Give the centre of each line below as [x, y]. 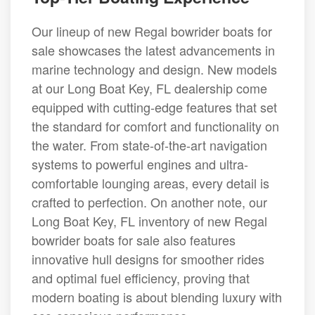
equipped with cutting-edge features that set [154, 107]
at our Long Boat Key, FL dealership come [149, 88]
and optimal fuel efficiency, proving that [141, 278]
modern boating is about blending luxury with [157, 297]
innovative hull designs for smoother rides [148, 259]
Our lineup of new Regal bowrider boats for [152, 31]
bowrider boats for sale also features [134, 240]
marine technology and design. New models [154, 69]
